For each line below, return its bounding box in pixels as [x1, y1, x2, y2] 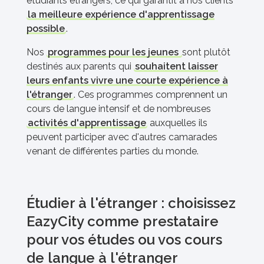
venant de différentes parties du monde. [27, 146, 199, 157]
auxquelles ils [147, 117, 207, 129]
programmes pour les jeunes [48, 47, 181, 58]
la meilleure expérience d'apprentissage [28, 9, 214, 21]
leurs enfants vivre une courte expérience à [27, 75, 228, 87]
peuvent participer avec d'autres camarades [27, 131, 217, 143]
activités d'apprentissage [28, 117, 146, 129]
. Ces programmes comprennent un [74, 89, 227, 101]
